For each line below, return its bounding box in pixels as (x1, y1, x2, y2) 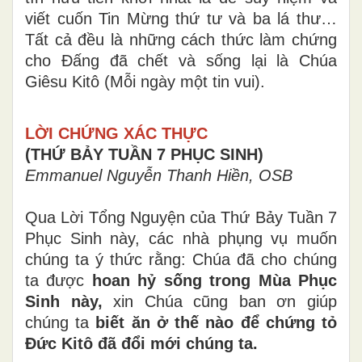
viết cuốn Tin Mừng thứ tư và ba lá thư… (25, 9, 337, 27)
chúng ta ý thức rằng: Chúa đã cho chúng (25, 250, 337, 268)
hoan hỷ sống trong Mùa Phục (91, 271, 338, 289)
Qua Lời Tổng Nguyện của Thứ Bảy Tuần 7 (25, 208, 337, 226)
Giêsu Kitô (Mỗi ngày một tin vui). (25, 72, 265, 90)
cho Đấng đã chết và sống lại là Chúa (25, 51, 337, 69)
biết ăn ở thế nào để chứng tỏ (95, 313, 338, 331)
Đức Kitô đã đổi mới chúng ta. (25, 334, 258, 352)
